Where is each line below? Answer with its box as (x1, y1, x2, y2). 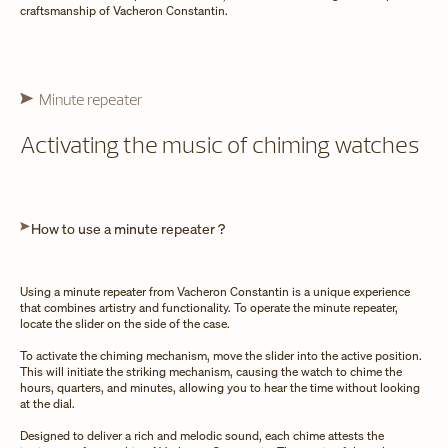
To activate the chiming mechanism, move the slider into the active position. (20, 347, 422, 363)
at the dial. (20, 395, 75, 411)
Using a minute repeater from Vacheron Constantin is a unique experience (20, 283, 410, 299)
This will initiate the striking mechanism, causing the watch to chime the (20, 363, 402, 379)
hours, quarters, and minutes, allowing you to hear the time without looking (20, 379, 420, 395)
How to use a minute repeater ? (31, 218, 225, 238)
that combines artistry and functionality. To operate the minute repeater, (20, 299, 398, 315)
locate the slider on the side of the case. (20, 315, 230, 331)
